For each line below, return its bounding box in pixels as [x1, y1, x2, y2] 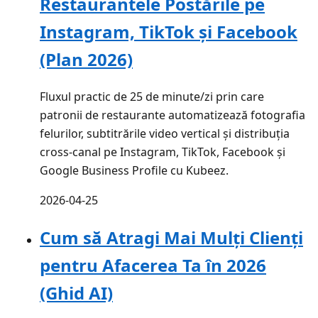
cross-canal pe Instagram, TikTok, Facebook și [40, 143, 285, 160]
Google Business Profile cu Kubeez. [40, 162, 229, 178]
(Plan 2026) [40, 48, 133, 71]
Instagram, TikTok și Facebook [40, 20, 297, 43]
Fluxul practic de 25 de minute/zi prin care [40, 88, 264, 104]
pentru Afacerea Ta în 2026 [40, 253, 266, 277]
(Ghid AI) [40, 280, 113, 305]
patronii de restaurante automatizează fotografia [40, 106, 305, 123]
